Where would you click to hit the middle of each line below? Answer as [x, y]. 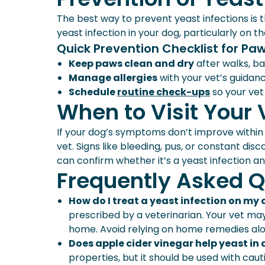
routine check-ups [164, 92]
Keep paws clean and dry [131, 64]
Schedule [93, 92]
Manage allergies [113, 78]
